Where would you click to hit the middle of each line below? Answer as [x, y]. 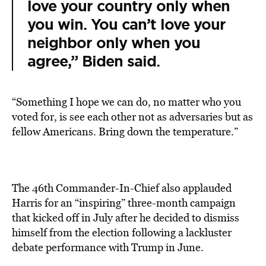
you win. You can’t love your [126, 25]
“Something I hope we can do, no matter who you [126, 102]
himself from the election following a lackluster [122, 232]
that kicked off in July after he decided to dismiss [126, 218]
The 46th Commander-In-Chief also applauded [122, 188]
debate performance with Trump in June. [108, 247]
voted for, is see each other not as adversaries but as [132, 117]
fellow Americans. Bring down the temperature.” [125, 132]
